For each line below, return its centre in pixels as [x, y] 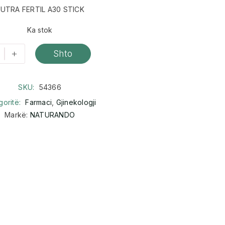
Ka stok [40, 30]
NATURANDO [52, 115]
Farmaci [39, 102]
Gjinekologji [76, 102]
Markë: [17, 115]
